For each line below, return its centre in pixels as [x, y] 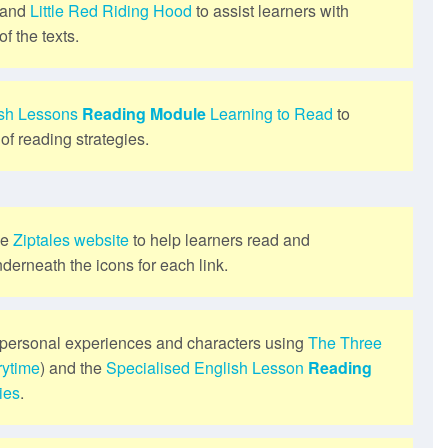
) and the [73, 367]
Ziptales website [71, 239]
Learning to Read [271, 113]
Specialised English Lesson [205, 367]
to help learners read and [219, 239]
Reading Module [144, 113]
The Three [345, 342]
